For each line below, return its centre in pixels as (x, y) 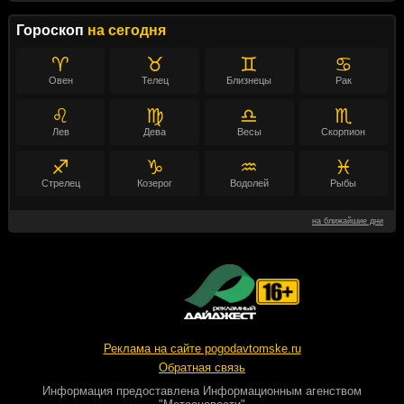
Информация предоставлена (123, 390)
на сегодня (126, 30)
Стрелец (60, 183)
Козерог (155, 183)
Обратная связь (202, 367)
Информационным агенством (282, 390)
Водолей (249, 183)
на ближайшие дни (348, 220)
